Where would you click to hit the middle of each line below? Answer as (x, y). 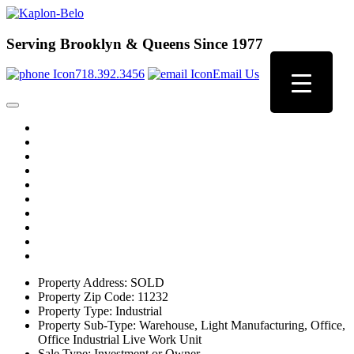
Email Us (236, 74)
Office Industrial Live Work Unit (120, 340)
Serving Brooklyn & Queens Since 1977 (135, 43)
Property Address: (83, 283)
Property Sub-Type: (87, 326)
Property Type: (75, 311)
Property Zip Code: (86, 297)
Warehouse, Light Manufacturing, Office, (241, 326)
